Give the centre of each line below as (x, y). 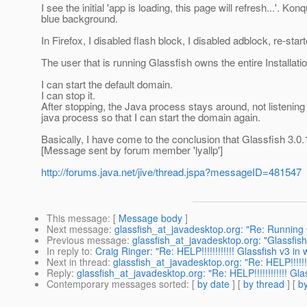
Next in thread (77, 262)
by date (213, 284)
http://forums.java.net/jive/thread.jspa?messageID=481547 (171, 172)
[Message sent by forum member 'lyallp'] (132, 150)
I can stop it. (68, 95)
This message (77, 218)
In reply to (68, 251)
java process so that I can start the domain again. (151, 117)
